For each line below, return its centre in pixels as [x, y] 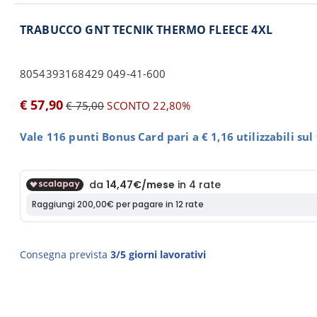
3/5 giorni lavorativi [158, 254]
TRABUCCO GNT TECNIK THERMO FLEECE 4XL [146, 30]
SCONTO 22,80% [148, 105]
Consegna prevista [65, 254]
